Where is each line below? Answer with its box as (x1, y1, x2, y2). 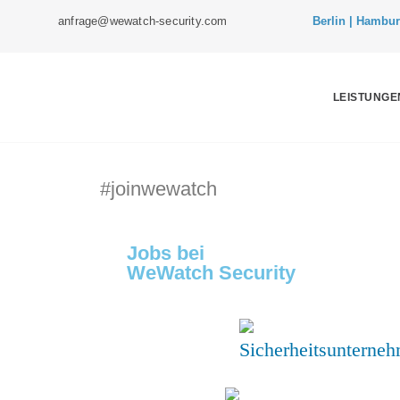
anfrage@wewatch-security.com (58, 14, 228, 28)
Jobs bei (127, 242, 204, 264)
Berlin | (312, 14, 353, 28)
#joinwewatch (100, 178, 217, 200)
